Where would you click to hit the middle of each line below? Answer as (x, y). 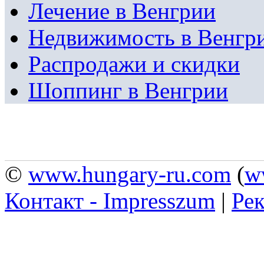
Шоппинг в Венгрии (128, 90)
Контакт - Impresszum (110, 200)
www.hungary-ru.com (130, 174)
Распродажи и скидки (134, 64)
